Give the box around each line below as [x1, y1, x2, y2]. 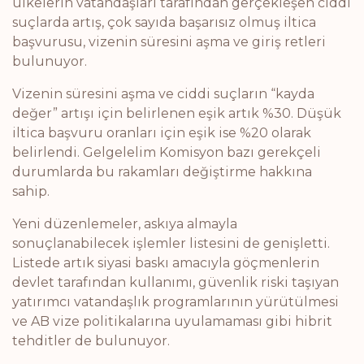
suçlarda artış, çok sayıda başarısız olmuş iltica [12, 15, 316, 30]
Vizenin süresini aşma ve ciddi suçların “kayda [12, 86, 314, 102]
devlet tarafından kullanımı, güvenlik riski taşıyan [12, 275, 339, 290]
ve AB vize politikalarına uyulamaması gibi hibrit [12, 314, 332, 329]
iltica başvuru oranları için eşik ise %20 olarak [12, 125, 311, 141]
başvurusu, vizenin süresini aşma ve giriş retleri [12, 34, 326, 50]
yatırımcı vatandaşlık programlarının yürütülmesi [12, 294, 339, 310]
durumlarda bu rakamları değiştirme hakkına [12, 164, 312, 180]
